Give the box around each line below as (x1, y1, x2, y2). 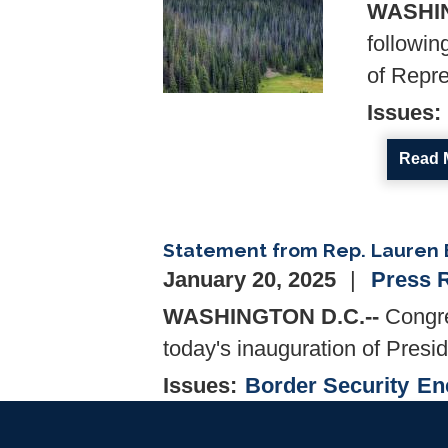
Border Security (245, 373, 409, 398)
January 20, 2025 (163, 267, 342, 292)
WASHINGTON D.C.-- (163, 304, 379, 329)
